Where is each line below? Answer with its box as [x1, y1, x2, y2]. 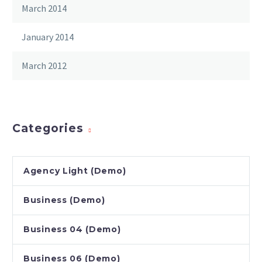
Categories [12, 122, 84, 136]
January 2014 [22, 31, 74, 43]
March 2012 [22, 60, 67, 72]
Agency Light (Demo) [23, 166, 126, 177]
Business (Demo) [23, 195, 105, 206]
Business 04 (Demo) [23, 224, 121, 235]
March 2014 [22, 2, 67, 15]
